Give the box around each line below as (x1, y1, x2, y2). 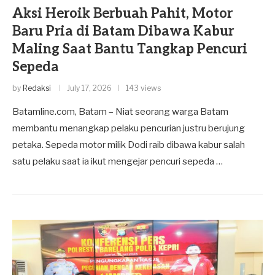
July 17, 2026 (67, 83, 112, 93)
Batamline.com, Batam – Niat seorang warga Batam (12, 106, 228, 117)
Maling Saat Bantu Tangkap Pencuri (12, 41, 247, 57)
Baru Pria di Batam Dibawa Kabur (12, 23, 234, 39)
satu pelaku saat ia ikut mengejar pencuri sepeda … (12, 155, 223, 167)
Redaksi (23, 83, 51, 93)
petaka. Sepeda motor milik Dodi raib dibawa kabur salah (12, 139, 245, 150)
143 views (126, 83, 161, 93)
